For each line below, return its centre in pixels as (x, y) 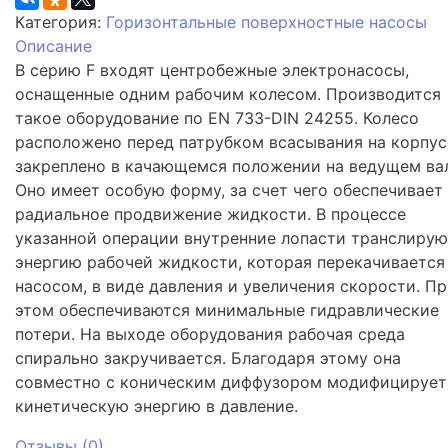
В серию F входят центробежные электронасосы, (212, 69)
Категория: (60, 21)
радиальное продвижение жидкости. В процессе (210, 213)
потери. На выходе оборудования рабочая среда (210, 333)
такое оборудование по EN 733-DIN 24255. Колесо (217, 117)
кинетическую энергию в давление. (156, 405)
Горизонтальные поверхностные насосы (266, 21)
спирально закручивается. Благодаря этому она (208, 357)
